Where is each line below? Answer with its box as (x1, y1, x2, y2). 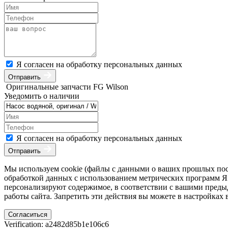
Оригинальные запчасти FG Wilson (6, 82, 128, 91)
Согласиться (8, 210, 47, 218)
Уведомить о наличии (4, 91, 79, 100)
